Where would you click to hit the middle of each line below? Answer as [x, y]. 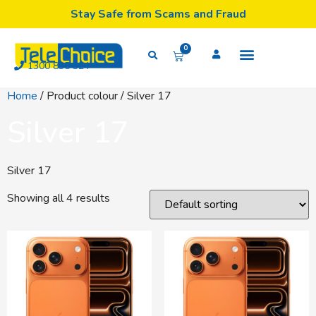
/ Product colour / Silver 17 [104, 96]
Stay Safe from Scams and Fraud [158, 14]
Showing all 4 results [59, 198]
